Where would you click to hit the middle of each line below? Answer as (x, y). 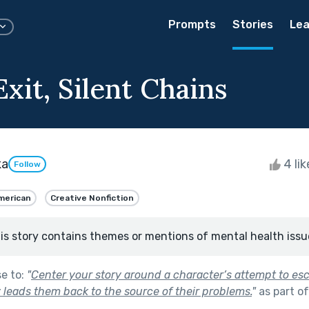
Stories (253, 24)
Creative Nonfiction (92, 198)
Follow (27, 165)
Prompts (192, 24)
